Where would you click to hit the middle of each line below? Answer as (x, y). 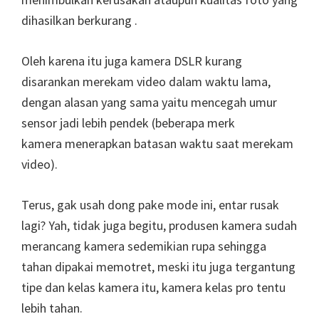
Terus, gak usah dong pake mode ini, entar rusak (150, 205)
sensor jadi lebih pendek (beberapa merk (128, 123)
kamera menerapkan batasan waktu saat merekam (157, 144)
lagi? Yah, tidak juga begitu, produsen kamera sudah (159, 226)
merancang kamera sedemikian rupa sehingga (144, 246)
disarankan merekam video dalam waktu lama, (146, 82)
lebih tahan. (52, 308)
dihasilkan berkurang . (79, 21)
